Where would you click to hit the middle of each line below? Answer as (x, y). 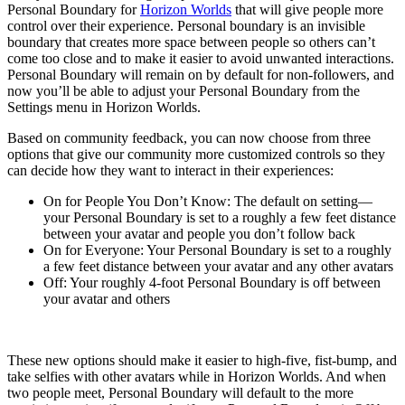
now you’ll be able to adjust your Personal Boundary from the (184, 90)
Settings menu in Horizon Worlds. (104, 107)
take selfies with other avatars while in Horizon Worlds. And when (197, 376)
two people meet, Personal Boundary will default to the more (180, 392)
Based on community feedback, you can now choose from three (189, 137)
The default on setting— (301, 201)
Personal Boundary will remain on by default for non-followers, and (201, 74)
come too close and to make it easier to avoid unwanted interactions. (201, 58)
